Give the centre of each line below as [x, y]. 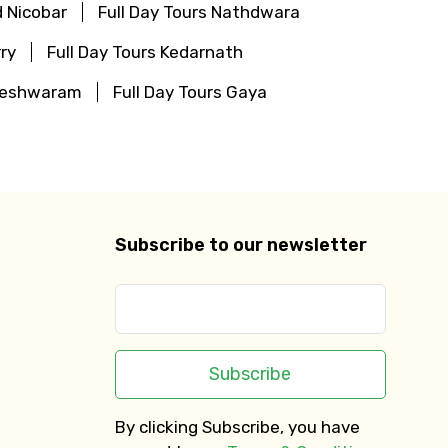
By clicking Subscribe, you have [237, 426]
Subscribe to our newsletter [240, 244]
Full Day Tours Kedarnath [145, 51]
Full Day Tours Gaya [190, 91]
